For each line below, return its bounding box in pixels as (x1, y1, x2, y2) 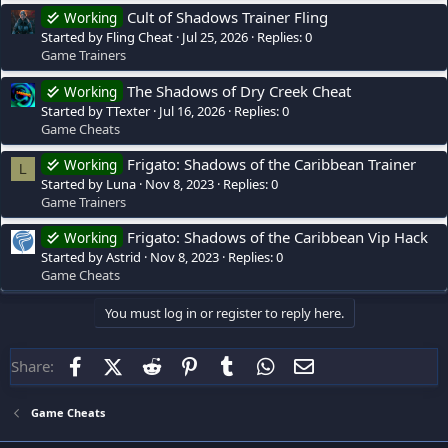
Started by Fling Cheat (41, 28, 173, 47)
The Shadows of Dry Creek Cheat (127, 80, 351, 101)
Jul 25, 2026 (182, 28, 248, 47)
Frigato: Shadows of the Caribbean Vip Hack (127, 227, 428, 248)
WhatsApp (277, 354, 349, 375)
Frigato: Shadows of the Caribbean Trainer (127, 153, 416, 174)
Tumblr (239, 354, 289, 375)
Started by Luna (41, 174, 136, 193)
